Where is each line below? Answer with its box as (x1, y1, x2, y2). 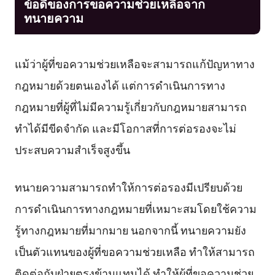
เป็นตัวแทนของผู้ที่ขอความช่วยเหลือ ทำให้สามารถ (14, 243, 255, 260)
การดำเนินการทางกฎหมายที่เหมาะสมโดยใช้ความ (14, 200, 257, 217)
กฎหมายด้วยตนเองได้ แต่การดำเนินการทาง (14, 76, 225, 93)
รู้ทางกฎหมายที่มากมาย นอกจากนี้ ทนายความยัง (14, 222, 246, 238)
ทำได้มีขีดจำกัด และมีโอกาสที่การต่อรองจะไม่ (14, 119, 236, 136)
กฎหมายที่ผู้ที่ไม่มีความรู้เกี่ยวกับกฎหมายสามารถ (14, 98, 247, 114)
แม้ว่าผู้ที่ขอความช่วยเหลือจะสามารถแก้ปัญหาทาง (14, 55, 255, 71)
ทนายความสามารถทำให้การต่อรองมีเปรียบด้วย (14, 179, 242, 195)
